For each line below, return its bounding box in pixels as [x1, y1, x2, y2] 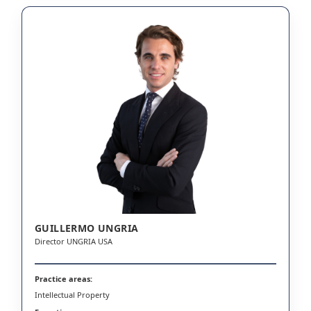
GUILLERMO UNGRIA [35, 221, 139, 235]
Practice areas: [35, 273, 92, 284]
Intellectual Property [35, 289, 110, 300]
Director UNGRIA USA [35, 235, 112, 246]
